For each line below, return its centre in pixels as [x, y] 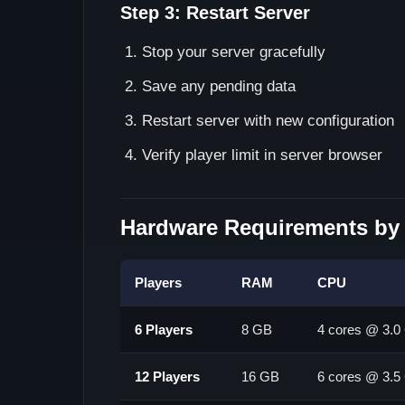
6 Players [164, 330]
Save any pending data [219, 86]
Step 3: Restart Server [215, 13]
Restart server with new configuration [268, 121]
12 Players [167, 377]
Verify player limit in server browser [262, 155]
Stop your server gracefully [234, 52]
